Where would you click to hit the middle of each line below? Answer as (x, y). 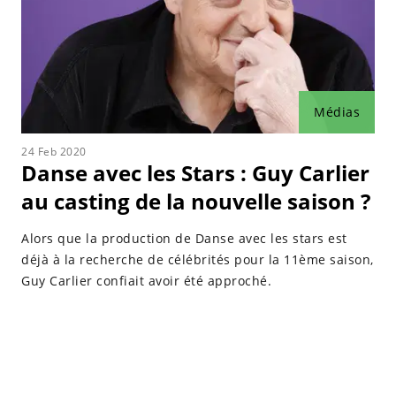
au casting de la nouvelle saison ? (196, 201)
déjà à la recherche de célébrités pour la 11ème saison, (198, 259)
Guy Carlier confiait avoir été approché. (146, 281)
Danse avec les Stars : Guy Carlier (195, 173)
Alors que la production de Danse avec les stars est (184, 238)
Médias (337, 112)
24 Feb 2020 (54, 152)
